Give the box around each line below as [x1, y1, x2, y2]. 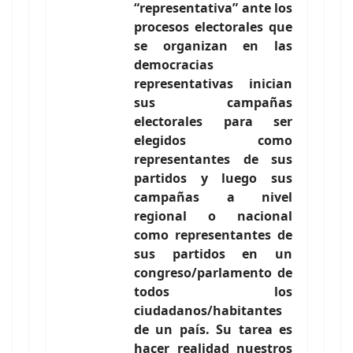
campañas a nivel [134, 188, 292, 206]
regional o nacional [134, 207, 292, 225]
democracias [134, 56, 214, 73]
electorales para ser [134, 113, 292, 130]
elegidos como [134, 132, 292, 149]
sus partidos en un [134, 245, 292, 262]
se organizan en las [134, 37, 292, 54]
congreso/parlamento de [134, 264, 292, 281]
